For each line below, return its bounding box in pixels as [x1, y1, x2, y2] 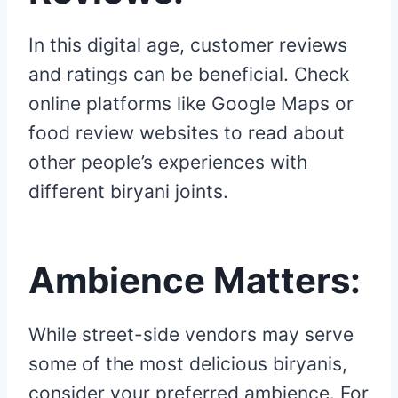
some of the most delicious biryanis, [28, 353, 347, 376]
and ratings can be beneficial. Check [28, 63, 349, 86]
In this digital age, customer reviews [28, 34, 347, 57]
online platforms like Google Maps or [28, 92, 354, 115]
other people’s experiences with [28, 151, 307, 174]
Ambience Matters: [28, 259, 369, 303]
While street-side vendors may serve [28, 323, 354, 346]
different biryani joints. [28, 180, 228, 203]
